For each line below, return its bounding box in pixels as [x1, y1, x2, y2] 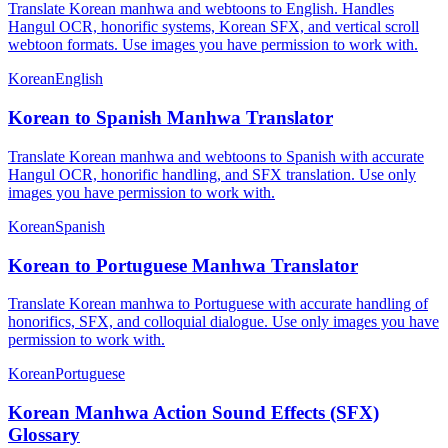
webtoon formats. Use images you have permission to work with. [8, 36, 418, 54]
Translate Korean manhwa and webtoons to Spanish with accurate [8, 147, 424, 165]
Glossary [8, 423, 80, 445]
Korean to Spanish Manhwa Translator [8, 107, 333, 129]
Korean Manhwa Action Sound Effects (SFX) [8, 401, 379, 423]
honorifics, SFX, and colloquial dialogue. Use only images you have [8, 313, 439, 331]
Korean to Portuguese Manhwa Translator [8, 254, 358, 276]
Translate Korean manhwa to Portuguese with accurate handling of [8, 295, 428, 313]
